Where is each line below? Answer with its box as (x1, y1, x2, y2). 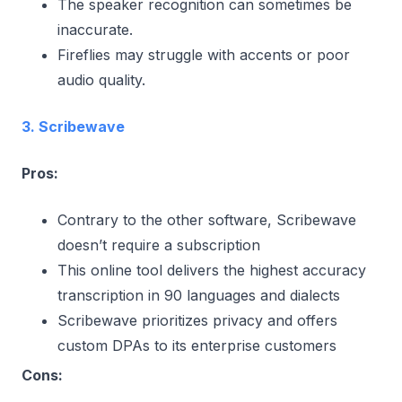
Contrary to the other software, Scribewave (57, 210, 356, 229)
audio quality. (57, 70, 145, 89)
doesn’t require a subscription (57, 235, 260, 254)
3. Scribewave (22, 117, 125, 135)
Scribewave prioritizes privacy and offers (57, 310, 337, 329)
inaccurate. (57, 20, 133, 39)
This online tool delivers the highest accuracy (57, 260, 366, 279)
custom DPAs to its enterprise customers (57, 336, 336, 354)
